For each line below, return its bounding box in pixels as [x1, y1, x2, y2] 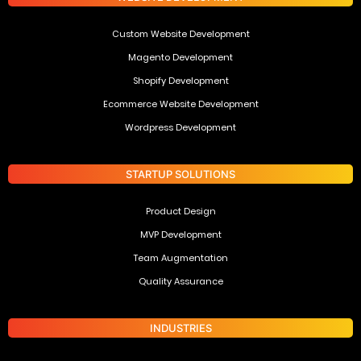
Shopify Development [132, 74, 229, 88]
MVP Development [139, 228, 222, 242]
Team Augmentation [133, 251, 228, 265]
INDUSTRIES [149, 322, 212, 335]
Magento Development [128, 51, 233, 64]
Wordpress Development [125, 121, 236, 135]
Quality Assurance [138, 275, 223, 288]
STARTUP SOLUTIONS [126, 168, 235, 181]
